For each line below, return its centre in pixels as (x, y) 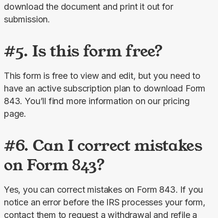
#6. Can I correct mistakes (103, 145)
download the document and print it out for (89, 7)
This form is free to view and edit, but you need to (102, 76)
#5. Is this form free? (84, 51)
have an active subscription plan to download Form (105, 89)
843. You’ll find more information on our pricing (97, 101)
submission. (27, 19)
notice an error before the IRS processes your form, (105, 202)
